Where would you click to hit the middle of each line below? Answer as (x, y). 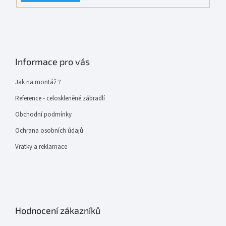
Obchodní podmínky (43, 115)
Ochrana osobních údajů (49, 131)
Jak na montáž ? (38, 82)
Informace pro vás (52, 62)
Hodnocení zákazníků (58, 211)
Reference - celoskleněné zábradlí (60, 99)
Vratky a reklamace (41, 147)
